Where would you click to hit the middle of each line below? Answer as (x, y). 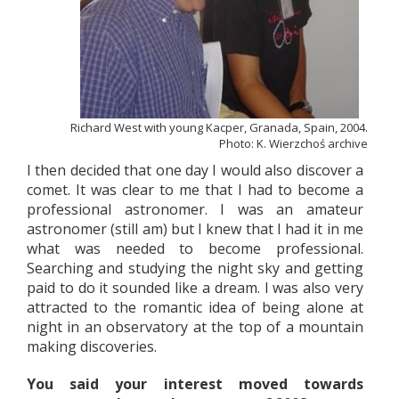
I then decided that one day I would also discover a (195, 170)
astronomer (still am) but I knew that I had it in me (195, 229)
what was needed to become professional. (195, 248)
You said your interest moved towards (195, 384)
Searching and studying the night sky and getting (195, 268)
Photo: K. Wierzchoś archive (293, 143)
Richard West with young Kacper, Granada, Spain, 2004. (219, 127)
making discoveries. (92, 346)
